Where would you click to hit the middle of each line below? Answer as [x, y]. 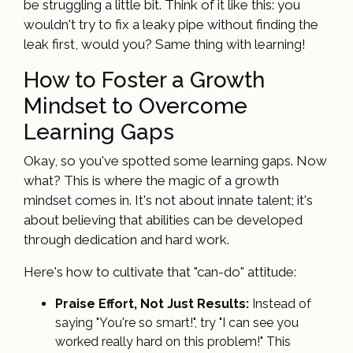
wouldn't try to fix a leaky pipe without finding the [171, 24]
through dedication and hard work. [126, 239]
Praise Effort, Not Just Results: [152, 303]
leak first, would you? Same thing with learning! [165, 44]
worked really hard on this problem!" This [173, 341]
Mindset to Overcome [136, 106]
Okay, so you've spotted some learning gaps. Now [175, 160]
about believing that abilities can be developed [163, 219]
